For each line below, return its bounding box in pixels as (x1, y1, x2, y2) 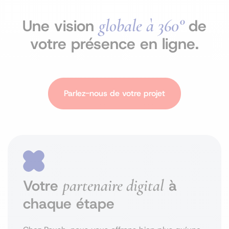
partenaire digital (63, 176, 164, 195)
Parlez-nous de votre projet (64, 88, 165, 99)
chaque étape (23, 194, 114, 213)
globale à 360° (99, 15, 184, 36)
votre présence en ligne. (30, 34, 199, 54)
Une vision (22, 16, 99, 36)
